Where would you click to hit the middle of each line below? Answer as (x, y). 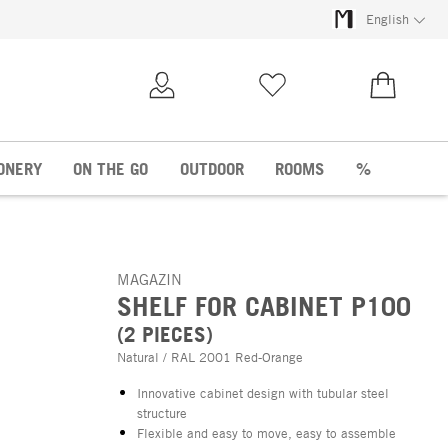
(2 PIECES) (165, 333)
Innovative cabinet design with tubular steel (263, 392)
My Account (201, 116)
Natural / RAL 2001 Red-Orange (210, 356)
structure (162, 412)
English (387, 19)
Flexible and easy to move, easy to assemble (266, 432)
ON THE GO (111, 168)
